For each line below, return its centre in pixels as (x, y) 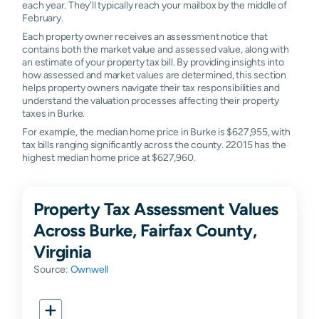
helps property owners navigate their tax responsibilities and (151, 87)
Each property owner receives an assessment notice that (145, 36)
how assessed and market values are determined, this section (154, 74)
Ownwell (89, 269)
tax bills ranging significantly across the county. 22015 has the (154, 144)
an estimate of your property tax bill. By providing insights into (153, 62)
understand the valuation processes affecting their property (151, 100)
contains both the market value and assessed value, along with (156, 49)
